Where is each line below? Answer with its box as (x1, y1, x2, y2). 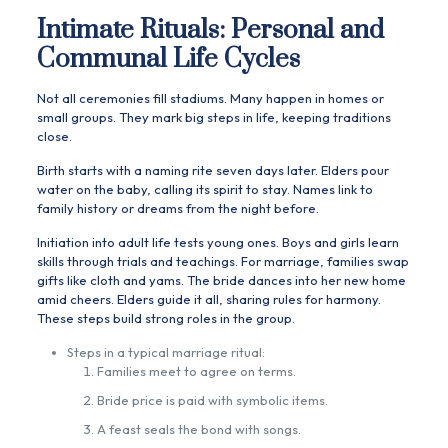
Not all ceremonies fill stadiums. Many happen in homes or (36, 90, 384, 107)
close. (36, 128, 72, 145)
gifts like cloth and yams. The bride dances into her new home (36, 272, 406, 289)
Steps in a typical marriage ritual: (66, 344, 265, 361)
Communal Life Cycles (36, 43, 300, 77)
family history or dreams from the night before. (36, 200, 319, 217)
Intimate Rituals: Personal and (36, 14, 384, 48)
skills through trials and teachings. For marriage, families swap (36, 253, 409, 270)
